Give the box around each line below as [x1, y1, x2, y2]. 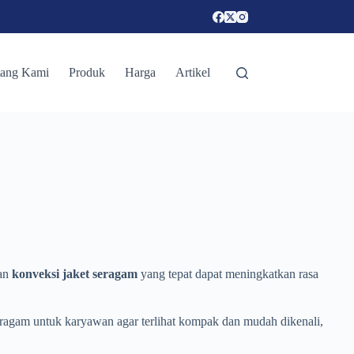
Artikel [175, 66, 211, 79]
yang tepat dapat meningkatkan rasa [137, 266, 318, 281]
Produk [69, 66, 106, 79]
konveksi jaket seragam [12, 266, 137, 281]
